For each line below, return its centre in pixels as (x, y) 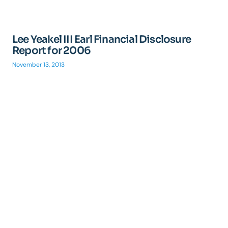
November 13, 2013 (38, 65)
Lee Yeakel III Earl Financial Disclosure (102, 39)
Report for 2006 (51, 51)
